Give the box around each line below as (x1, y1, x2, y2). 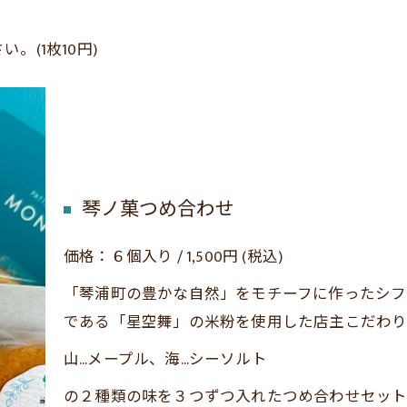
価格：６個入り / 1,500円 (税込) (64, 244, 283, 271)
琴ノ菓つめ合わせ (82, 194, 234, 226)
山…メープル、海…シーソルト (64, 347, 267, 373)
